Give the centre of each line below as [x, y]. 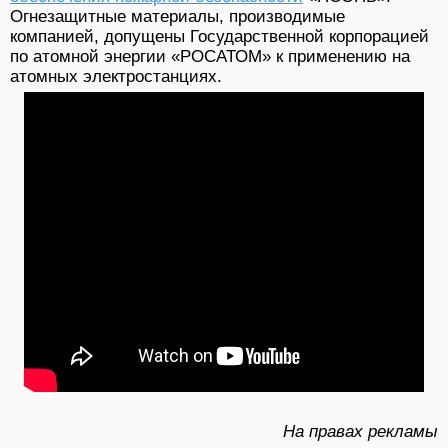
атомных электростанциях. [116, 76]
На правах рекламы [360, 432]
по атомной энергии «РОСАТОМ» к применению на [210, 56]
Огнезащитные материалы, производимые [177, 16]
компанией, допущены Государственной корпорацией [219, 36]
